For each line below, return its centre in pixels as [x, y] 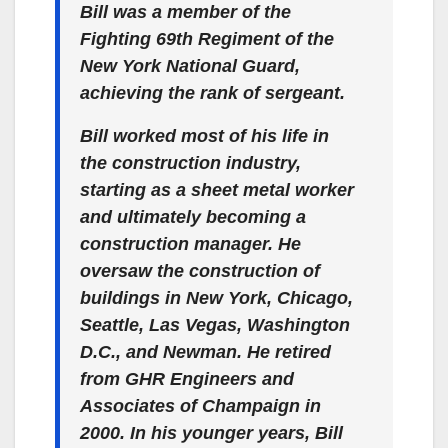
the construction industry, [190, 162]
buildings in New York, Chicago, [216, 297]
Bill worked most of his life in [204, 135]
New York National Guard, [190, 65]
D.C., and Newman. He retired [205, 351]
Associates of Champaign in [200, 405]
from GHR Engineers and [187, 378]
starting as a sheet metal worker [217, 189]
